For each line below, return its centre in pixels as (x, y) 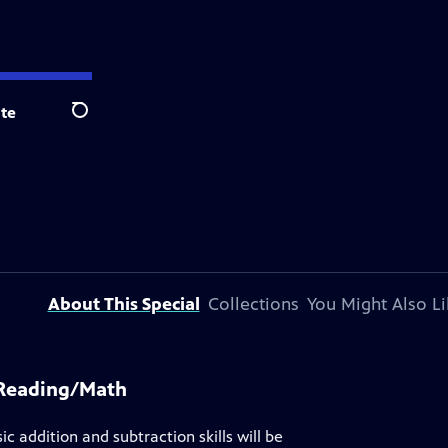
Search (95, 121)
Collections (253, 304)
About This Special (123, 304)
